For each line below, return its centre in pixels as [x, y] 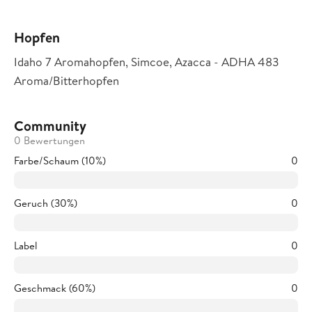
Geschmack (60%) [55, 288]
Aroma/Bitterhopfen [67, 80]
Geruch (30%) [46, 203]
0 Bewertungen [49, 140]
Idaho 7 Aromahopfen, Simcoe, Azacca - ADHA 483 [147, 62]
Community [50, 126]
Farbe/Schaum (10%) [60, 161]
